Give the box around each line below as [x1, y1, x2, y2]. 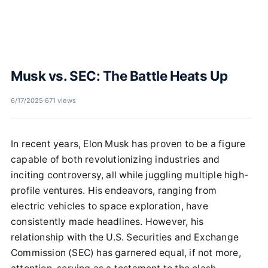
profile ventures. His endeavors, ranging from [11, 185, 217, 197]
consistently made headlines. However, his [11, 216, 204, 228]
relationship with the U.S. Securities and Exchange [11, 232, 239, 243]
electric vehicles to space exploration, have [11, 200, 208, 212]
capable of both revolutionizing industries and [11, 154, 220, 166]
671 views [45, 96, 76, 105]
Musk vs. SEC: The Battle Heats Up [11, 68, 228, 84]
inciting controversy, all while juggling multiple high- [11, 169, 249, 181]
